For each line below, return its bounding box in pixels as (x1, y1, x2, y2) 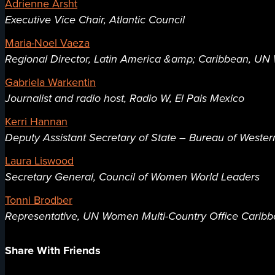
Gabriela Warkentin (5, 74, 96, 91)
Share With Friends (5, 242, 101, 259)
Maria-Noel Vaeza (5, 35, 90, 52)
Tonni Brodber (5, 192, 72, 209)
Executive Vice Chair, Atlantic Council (5, 12, 185, 28)
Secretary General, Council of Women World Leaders (5, 169, 260, 185)
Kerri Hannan (5, 114, 68, 130)
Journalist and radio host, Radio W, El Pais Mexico (5, 90, 244, 107)
